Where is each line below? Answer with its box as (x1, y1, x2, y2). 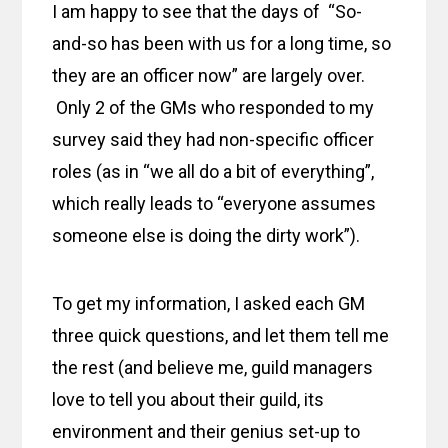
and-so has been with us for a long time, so (52, 33, 392, 55)
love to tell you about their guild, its (52, 389, 325, 411)
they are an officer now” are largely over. (52, 65, 366, 87)
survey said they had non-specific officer (52, 129, 375, 151)
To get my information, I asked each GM (52, 293, 366, 315)
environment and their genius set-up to (52, 421, 361, 443)
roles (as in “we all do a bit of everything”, (52, 161, 375, 183)
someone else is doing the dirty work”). (52, 225, 361, 247)
